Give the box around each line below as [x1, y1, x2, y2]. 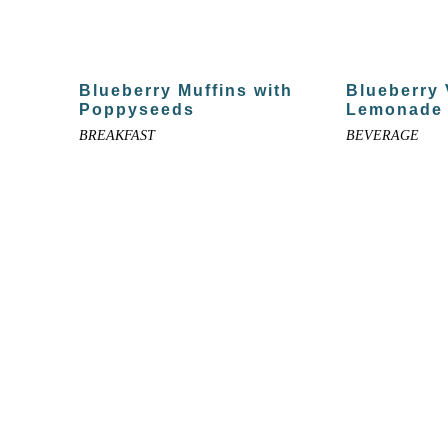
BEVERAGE [345, 128, 419, 144]
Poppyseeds [78, 101, 195, 119]
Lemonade [345, 101, 443, 119]
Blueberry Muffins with [78, 82, 293, 100]
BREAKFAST [78, 128, 155, 144]
